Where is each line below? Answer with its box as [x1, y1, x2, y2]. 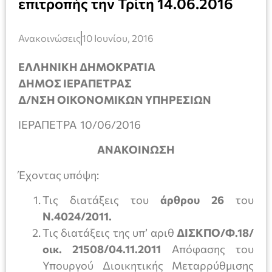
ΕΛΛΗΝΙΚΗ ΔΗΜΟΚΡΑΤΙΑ [18, 59, 155, 73]
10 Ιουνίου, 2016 [82, 32, 154, 44]
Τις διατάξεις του [42, 193, 160, 207]
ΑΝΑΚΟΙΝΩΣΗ [97, 143, 175, 157]
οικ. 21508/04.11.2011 [42, 242, 161, 256]
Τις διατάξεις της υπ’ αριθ [42, 226, 177, 240]
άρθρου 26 [160, 193, 224, 207]
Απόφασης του [161, 242, 254, 256]
